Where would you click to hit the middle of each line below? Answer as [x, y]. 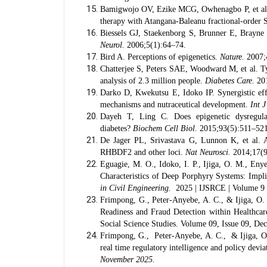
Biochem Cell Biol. [165, 128]
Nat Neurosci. [208, 152]
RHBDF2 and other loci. [143, 152]
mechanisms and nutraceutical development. [175, 105]
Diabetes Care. [230, 81]
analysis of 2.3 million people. [153, 81]
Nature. [232, 57]
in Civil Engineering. [137, 188]
